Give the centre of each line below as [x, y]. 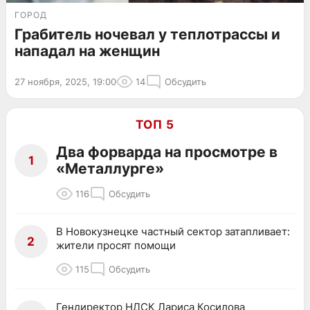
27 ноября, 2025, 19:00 [65, 81]
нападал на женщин [87, 51]
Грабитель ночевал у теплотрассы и [147, 34]
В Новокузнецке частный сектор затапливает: [173, 231]
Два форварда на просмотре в [167, 152]
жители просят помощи [116, 245]
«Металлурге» [110, 168]
